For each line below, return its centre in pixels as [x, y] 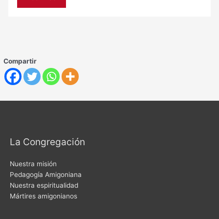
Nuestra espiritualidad [44, 185]
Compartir [20, 61]
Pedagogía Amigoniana [46, 174]
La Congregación [47, 142]
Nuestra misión [33, 164]
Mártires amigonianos [44, 196]
